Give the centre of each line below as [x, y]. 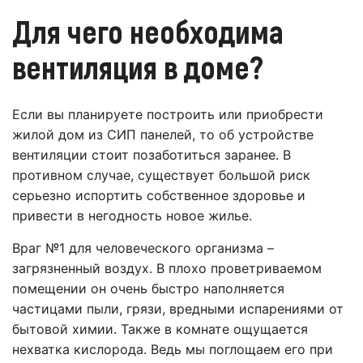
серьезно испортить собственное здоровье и [159, 196]
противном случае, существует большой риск [161, 175]
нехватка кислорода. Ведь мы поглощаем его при [173, 350]
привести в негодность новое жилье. [132, 216]
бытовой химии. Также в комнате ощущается [160, 329]
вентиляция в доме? [138, 67]
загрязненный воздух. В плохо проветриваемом [167, 269]
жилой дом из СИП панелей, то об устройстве [163, 135]
